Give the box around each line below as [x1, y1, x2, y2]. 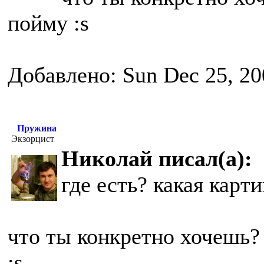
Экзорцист [11, 134, 54, 144]
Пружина [17, 123, 57, 133]
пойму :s [8, 11, 89, 35]
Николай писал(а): [61, 146, 252, 171]
